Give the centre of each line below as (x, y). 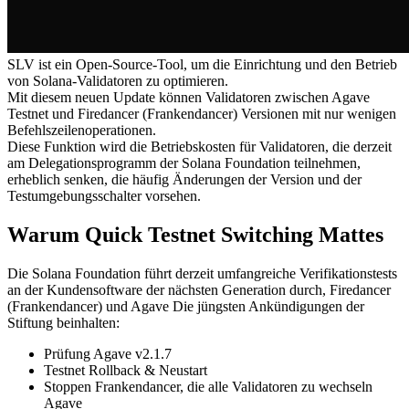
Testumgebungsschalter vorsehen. (104, 195)
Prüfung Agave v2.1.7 (108, 353)
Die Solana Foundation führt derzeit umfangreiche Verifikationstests (202, 273)
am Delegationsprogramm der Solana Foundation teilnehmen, (184, 163)
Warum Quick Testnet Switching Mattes (195, 234)
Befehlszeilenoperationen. (82, 130)
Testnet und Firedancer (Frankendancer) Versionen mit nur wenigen (202, 113)
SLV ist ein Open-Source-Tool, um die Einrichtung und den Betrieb (202, 64)
